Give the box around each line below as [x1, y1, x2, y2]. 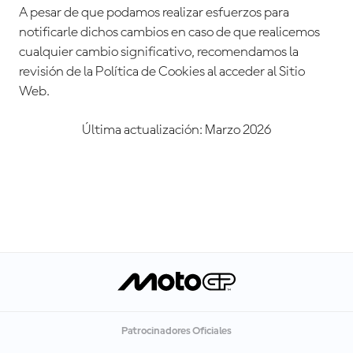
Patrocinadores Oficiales [121, 325, 232, 337]
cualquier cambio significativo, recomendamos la [19, 45, 299, 60]
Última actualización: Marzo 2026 [82, 123, 271, 138]
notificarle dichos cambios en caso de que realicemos [19, 25, 320, 40]
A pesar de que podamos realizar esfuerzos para [19, 6, 289, 20]
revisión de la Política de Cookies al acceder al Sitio [19, 65, 305, 80]
